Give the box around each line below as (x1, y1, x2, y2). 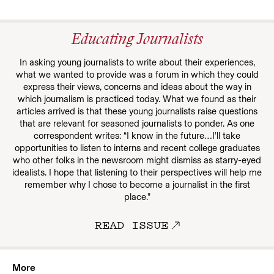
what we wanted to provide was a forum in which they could (15, 69, 259, 80)
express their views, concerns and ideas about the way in (23, 81, 251, 92)
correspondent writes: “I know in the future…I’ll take (34, 130, 240, 141)
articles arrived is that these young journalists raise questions (17, 106, 257, 117)
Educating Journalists (71, 33, 203, 48)
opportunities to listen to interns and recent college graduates (14, 143, 260, 154)
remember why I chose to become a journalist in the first (24, 179, 250, 190)
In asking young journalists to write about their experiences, (19, 57, 255, 68)
